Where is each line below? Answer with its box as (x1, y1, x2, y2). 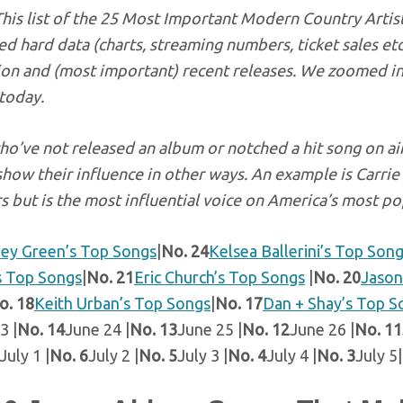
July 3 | (177, 346, 228, 364)
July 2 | (88, 346, 139, 364)
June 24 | (65, 320, 130, 338)
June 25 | (177, 320, 242, 338)
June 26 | (290, 320, 354, 338)
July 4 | (266, 346, 317, 364)
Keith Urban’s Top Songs (34, 294, 210, 312)
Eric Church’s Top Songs (134, 268, 305, 286)
